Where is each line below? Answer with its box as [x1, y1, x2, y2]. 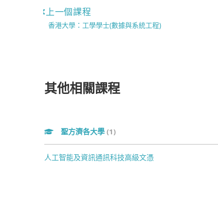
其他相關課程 [44, 79, 120, 97]
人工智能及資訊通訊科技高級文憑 [44, 152, 154, 162]
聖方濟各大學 [61, 127, 107, 136]
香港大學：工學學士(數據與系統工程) [48, 20, 161, 30]
